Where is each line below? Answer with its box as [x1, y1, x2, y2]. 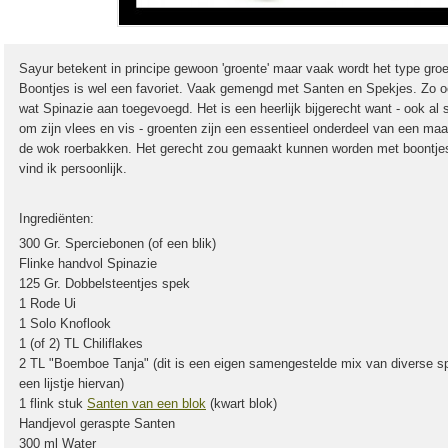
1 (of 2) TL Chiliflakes [19, 336, 143, 351]
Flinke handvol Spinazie [19, 256, 157, 271]
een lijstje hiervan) [19, 376, 124, 391]
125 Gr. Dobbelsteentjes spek [19, 276, 190, 291]
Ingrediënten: [19, 211, 94, 226]
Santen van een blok [87, 396, 206, 411]
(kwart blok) [206, 396, 277, 411]
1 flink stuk [19, 396, 87, 411]
